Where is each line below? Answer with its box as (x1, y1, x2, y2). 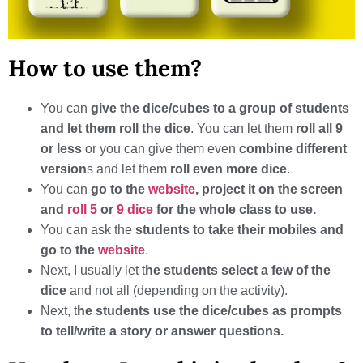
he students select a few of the (145, 263, 331, 278)
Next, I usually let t (41, 263, 145, 278)
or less (41, 142, 82, 156)
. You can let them (190, 122, 293, 136)
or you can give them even (82, 142, 239, 156)
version (41, 162, 87, 177)
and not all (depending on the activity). (66, 284, 288, 298)
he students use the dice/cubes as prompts (77, 304, 342, 318)
